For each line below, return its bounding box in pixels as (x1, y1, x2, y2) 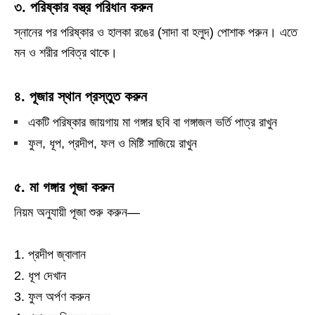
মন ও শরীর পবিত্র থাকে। (14, 46, 117, 60)
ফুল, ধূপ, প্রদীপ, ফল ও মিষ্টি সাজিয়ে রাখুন (28, 136, 197, 150)
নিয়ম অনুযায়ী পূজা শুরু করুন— (14, 205, 140, 219)
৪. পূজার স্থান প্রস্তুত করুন (14, 89, 147, 104)
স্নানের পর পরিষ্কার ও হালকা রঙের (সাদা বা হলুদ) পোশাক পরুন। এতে (14, 25, 297, 39)
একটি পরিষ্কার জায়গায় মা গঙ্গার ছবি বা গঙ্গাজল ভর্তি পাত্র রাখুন (28, 115, 277, 129)
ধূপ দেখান (28, 269, 66, 283)
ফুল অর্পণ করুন (28, 290, 90, 304)
